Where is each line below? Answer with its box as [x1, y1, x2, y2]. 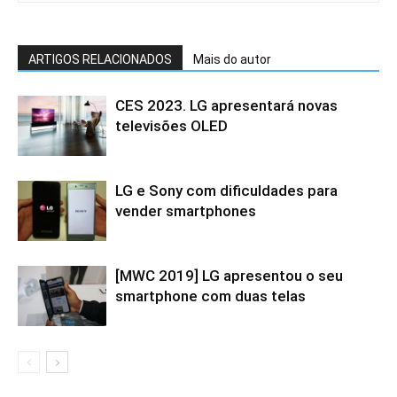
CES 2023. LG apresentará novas [115, 96, 338, 114]
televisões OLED [115, 116, 228, 135]
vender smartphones [115, 201, 256, 220]
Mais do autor [193, 51, 271, 66]
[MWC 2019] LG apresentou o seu [115, 266, 343, 284]
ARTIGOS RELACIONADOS [28, 51, 172, 66]
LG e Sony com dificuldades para [115, 181, 338, 199]
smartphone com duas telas [115, 286, 306, 305]
